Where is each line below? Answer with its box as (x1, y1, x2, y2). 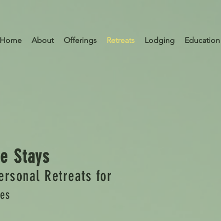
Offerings (64, 36, 97, 45)
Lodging (145, 36, 175, 45)
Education (184, 36, 220, 45)
